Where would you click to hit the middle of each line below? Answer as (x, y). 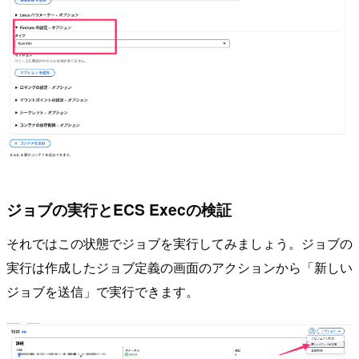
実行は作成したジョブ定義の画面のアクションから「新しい (179, 267)
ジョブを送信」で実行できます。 (103, 291)
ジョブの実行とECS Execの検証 (119, 210)
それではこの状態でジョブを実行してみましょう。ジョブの (179, 243)
